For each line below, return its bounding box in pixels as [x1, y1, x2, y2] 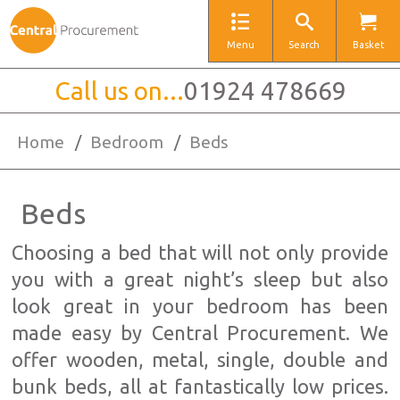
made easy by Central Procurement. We [12, 321, 388, 344]
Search [288, 39, 321, 50]
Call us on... [54, 77, 184, 104]
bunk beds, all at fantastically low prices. [12, 375, 388, 397]
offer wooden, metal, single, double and [12, 348, 388, 371]
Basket [352, 39, 385, 50]
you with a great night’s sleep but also [12, 268, 388, 290]
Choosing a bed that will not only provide [12, 241, 388, 263]
